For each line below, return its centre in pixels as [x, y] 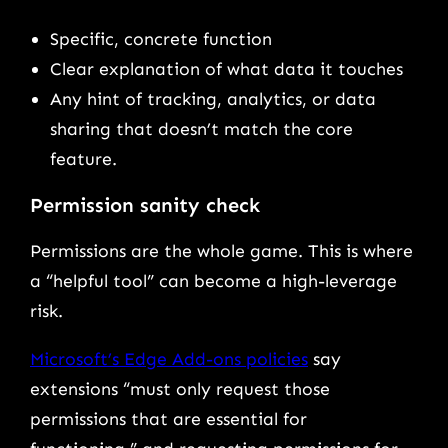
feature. [83, 159]
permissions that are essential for [168, 418]
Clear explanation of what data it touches [229, 69]
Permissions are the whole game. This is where [221, 251]
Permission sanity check [145, 204]
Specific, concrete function [163, 39]
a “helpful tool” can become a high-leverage [213, 281]
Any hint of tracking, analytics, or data [213, 99]
